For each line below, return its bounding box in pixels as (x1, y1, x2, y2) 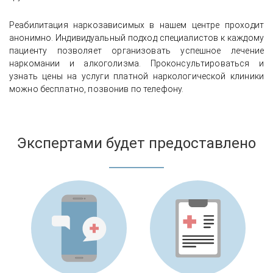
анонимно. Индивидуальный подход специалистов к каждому (9, 32, 264, 43)
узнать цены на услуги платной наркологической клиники (9, 71, 264, 81)
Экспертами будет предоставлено (17, 134, 256, 152)
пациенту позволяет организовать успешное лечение (9, 45, 264, 55)
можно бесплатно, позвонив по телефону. (9, 83, 188, 94)
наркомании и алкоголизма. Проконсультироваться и (9, 58, 264, 68)
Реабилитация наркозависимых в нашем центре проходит (9, 19, 264, 30)
